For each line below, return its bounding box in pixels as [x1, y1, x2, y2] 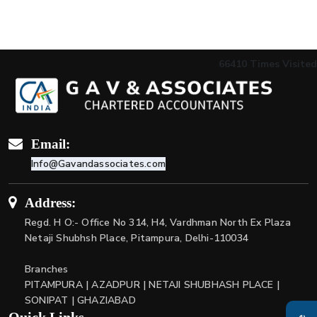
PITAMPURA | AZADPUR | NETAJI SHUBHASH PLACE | [25, 277, 280, 292]
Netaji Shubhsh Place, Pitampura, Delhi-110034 [25, 231, 248, 245]
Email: [31, 136, 70, 151]
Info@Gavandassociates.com [31, 156, 166, 171]
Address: [25, 195, 76, 210]
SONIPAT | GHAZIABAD [25, 293, 139, 307]
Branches [25, 262, 69, 276]
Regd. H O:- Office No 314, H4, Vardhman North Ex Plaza [25, 215, 291, 229]
